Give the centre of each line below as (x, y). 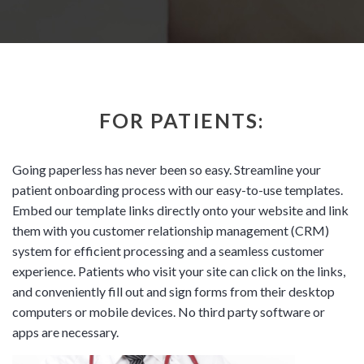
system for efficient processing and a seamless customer (168, 250)
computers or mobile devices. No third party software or (169, 311)
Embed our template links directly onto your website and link (180, 210)
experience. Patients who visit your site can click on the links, (179, 271)
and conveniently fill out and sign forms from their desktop (173, 291)
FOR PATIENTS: (182, 120)
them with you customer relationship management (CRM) (171, 230)
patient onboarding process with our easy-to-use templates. (178, 189)
